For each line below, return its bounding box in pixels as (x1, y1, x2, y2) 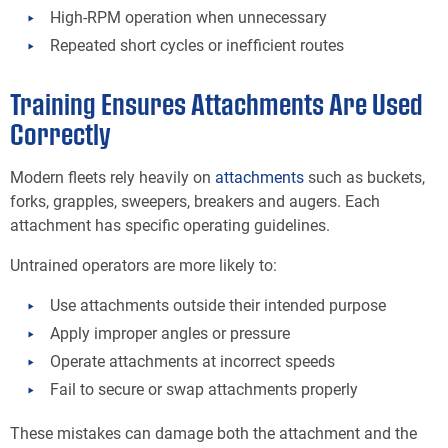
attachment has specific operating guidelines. (10, 213, 330, 235)
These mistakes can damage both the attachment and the (10, 421, 417, 443)
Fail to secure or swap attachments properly (50, 377, 358, 399)
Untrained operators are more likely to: (10, 253, 277, 275)
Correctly (10, 117, 111, 150)
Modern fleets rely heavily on (10, 165, 215, 187)
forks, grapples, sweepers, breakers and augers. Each (10, 189, 380, 211)
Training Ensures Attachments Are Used (10, 87, 423, 120)
